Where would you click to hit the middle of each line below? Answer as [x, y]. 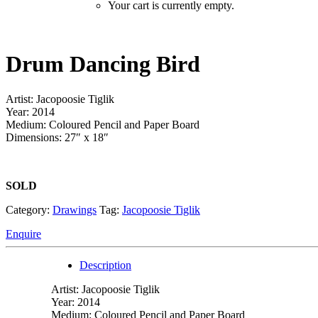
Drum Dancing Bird [103, 64]
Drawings [75, 209]
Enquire [23, 234]
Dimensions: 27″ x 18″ [57, 137]
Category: [28, 209]
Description [105, 265]
